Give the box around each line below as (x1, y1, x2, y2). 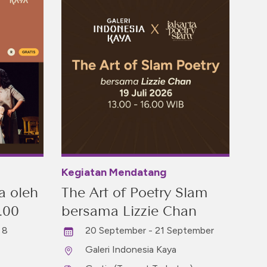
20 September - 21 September (85, 225, 214, 236)
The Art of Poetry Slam (61, 184, 208, 201)
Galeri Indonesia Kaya (85, 244, 176, 255)
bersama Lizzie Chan (61, 202, 197, 219)
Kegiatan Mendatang (61, 166, 166, 179)
